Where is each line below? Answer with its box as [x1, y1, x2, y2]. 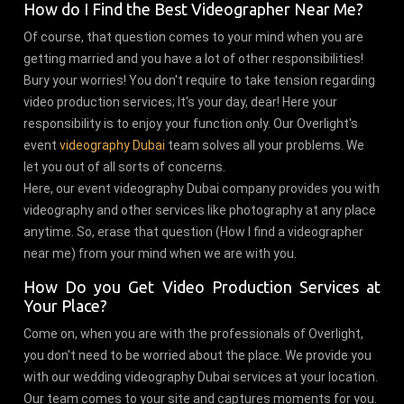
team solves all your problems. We [165, 137, 365, 152]
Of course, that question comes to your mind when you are [23, 29, 364, 44]
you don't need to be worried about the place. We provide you [23, 347, 372, 363]
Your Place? [23, 296, 115, 315]
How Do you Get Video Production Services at [23, 277, 381, 296]
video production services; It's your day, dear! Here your [23, 94, 338, 109]
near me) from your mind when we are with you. [23, 245, 298, 261]
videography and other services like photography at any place [23, 202, 377, 217]
